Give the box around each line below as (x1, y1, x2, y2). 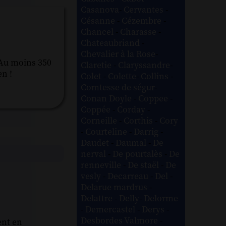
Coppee (138, 93, 171, 104)
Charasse (120, 26, 159, 38)
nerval (81, 148, 108, 160)
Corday (117, 104, 148, 116)
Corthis (124, 115, 155, 127)
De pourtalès (112, 148, 165, 160)
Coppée (81, 104, 113, 116)
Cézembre (122, 15, 164, 27)
